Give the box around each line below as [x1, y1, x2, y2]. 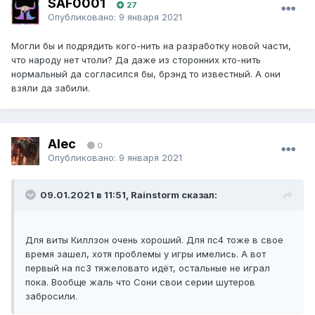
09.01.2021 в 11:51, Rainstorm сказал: [40, 189, 217, 201]
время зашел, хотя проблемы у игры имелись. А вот [25, 248, 266, 260]
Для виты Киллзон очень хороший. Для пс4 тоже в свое [25, 234, 283, 246]
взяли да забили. [11, 82, 90, 94]
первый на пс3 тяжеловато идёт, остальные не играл [25, 262, 270, 274]
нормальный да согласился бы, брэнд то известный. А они [11, 68, 281, 80]
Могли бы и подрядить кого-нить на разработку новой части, [11, 40, 291, 52]
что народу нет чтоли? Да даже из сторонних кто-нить [11, 54, 261, 66]
